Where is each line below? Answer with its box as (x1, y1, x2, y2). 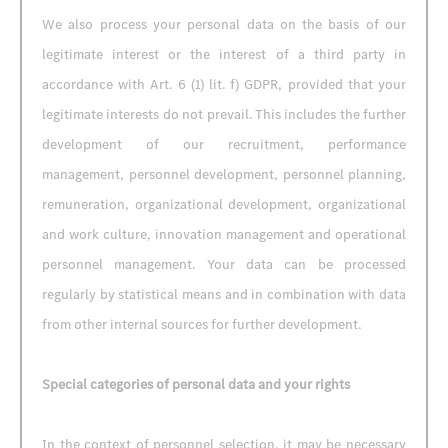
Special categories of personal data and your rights (42, 375, 350, 394)
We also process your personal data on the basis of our (42, 15, 406, 34)
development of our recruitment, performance (42, 135, 406, 154)
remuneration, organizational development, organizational (42, 195, 406, 214)
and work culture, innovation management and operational (42, 225, 406, 244)
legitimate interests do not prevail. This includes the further (42, 105, 406, 124)
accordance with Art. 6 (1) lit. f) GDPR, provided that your (42, 75, 406, 94)
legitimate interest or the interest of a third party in (42, 45, 406, 64)
